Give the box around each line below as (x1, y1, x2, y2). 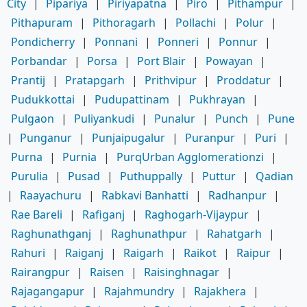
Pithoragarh (93, 14, 156, 30)
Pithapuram (11, 14, 73, 30)
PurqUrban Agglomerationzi (116, 149, 264, 164)
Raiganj (65, 245, 103, 260)
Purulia (11, 168, 48, 184)
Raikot (184, 245, 217, 260)
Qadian (256, 168, 293, 184)
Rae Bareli (11, 206, 62, 222)
